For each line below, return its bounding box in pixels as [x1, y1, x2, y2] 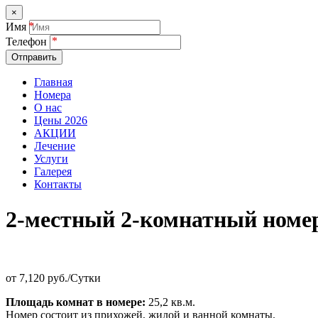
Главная [34, 76, 72, 89]
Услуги [34, 153, 68, 165]
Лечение [34, 140, 75, 153]
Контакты [34, 178, 82, 191]
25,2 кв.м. [146, 296, 195, 309]
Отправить [11, 52, 57, 63]
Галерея [34, 165, 72, 178]
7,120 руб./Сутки [19, 272, 101, 285]
